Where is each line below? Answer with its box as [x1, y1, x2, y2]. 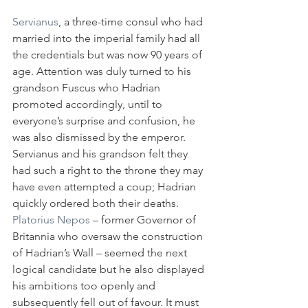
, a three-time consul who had [58, 14, 206, 28]
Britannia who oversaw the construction [12, 229, 206, 243]
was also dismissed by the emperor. [12, 130, 188, 144]
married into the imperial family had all [12, 31, 203, 45]
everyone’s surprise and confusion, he [12, 113, 198, 127]
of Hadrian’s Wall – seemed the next [12, 245, 190, 259]
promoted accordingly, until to [12, 97, 165, 111]
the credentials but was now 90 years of [12, 47, 205, 61]
